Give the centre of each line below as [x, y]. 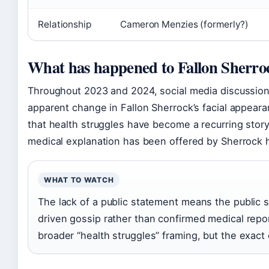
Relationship [65, 24]
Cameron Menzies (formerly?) [185, 24]
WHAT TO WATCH [79, 180]
